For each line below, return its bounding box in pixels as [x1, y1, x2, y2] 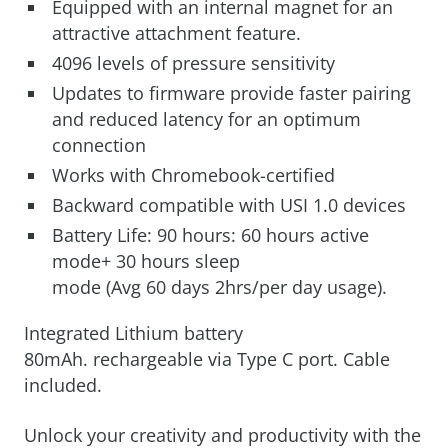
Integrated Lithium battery [24, 321, 243, 345]
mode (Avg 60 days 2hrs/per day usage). [51, 275, 387, 299]
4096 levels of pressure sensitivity [51, 51, 335, 75]
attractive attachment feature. [51, 21, 306, 45]
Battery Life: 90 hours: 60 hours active [51, 223, 369, 247]
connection [51, 133, 146, 157]
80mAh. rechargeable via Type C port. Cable [24, 347, 390, 371]
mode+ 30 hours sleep [51, 249, 240, 273]
